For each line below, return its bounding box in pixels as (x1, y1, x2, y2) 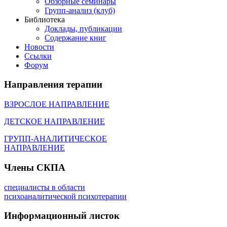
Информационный (4, 210, 87, 221)
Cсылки (24, 51, 52, 60)
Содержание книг (45, 33, 106, 42)
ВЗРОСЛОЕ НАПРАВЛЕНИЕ (4, 100, 109, 109)
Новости (24, 42, 54, 51)
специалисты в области (4, 182, 85, 192)
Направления (4, 79, 64, 90)
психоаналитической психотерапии (4, 192, 127, 201)
